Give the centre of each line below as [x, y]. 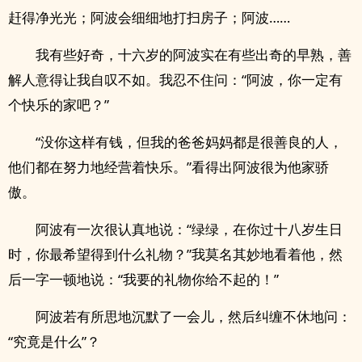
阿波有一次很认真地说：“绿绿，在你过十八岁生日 [189, 229]
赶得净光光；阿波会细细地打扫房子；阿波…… [149, 17]
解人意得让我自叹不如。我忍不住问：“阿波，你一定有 [175, 80]
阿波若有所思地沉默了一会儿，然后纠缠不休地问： [194, 316]
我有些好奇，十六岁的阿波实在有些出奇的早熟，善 [194, 55]
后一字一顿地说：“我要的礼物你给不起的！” [143, 279]
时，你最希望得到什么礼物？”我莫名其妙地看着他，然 [175, 254]
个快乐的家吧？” [59, 105]
